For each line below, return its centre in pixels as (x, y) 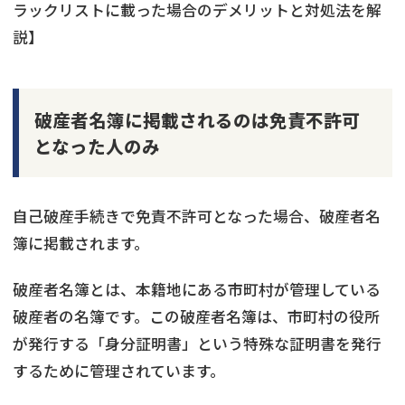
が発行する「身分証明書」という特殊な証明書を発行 (197, 343)
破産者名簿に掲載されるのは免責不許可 (197, 119)
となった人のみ (97, 146)
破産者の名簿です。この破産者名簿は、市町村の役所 (196, 316)
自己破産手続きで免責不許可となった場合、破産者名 (197, 216)
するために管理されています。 (119, 370)
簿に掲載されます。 (81, 243)
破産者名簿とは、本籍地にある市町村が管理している (197, 289)
